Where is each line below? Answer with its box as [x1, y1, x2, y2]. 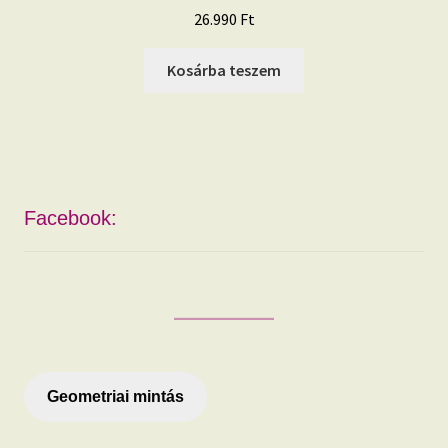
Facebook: [23, 207, 117, 230]
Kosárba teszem [167, 59, 281, 80]
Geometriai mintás [46, 388, 184, 406]
